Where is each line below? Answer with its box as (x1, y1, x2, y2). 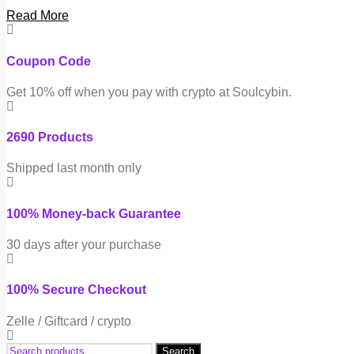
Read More (6, 9, 69, 23)
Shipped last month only (6, 161, 141, 175)
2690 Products (6, 130, 93, 145)
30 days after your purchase (6, 237, 161, 251)
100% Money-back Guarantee (6, 206, 181, 220)
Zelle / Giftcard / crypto (6, 314, 131, 328)
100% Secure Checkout (6, 283, 146, 297)
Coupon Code (6, 54, 91, 68)
